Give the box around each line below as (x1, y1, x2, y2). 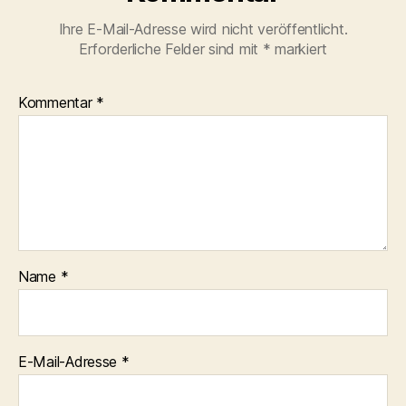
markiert (270, 40, 328, 58)
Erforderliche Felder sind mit (78, 40, 263, 58)
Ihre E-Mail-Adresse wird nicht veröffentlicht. (58, 20, 348, 38)
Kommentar (18, 93, 97, 111)
